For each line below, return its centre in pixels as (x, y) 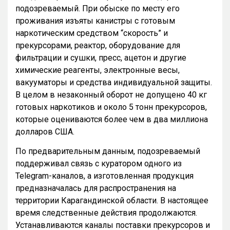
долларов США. (45, 132)
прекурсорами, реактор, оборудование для (98, 46)
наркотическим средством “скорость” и (92, 33)
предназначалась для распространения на (96, 188)
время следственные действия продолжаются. (106, 213)
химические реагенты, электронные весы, (98, 70)
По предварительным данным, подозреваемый (108, 151)
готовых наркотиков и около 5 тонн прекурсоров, (111, 107)
